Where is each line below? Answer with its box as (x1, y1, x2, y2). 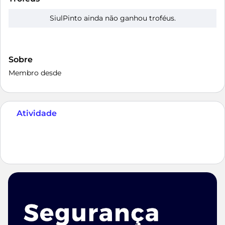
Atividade (17, 108, 57, 118)
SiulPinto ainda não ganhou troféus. (49, 14, 176, 23)
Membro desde (9, 68, 61, 77)
